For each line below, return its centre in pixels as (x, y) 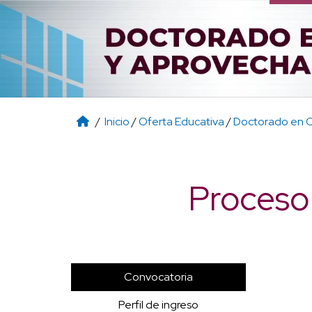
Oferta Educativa (181, 121)
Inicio (117, 121)
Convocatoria (158, 276)
